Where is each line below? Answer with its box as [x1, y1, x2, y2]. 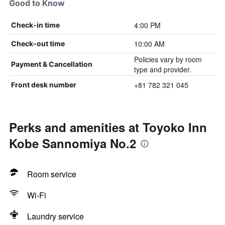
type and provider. [134, 64, 191, 74]
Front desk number [11, 80, 76, 89]
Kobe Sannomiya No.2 [9, 135, 136, 152]
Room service [27, 168, 76, 180]
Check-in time [11, 21, 60, 29]
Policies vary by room [134, 54, 202, 64]
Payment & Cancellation [11, 60, 92, 68]
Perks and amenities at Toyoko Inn [9, 119, 207, 136]
